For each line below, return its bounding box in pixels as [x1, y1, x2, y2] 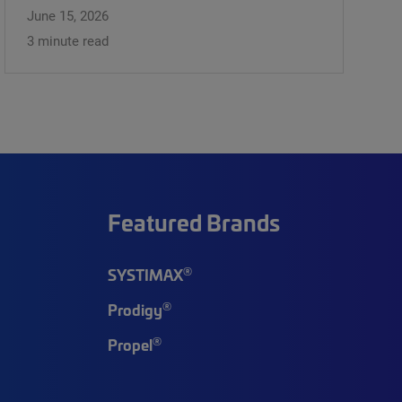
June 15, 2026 [27, 5, 109, 24]
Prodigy [107, 298, 162, 319]
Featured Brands [107, 205, 280, 238]
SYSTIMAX [107, 263, 183, 284]
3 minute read [27, 31, 109, 49]
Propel [107, 333, 153, 354]
